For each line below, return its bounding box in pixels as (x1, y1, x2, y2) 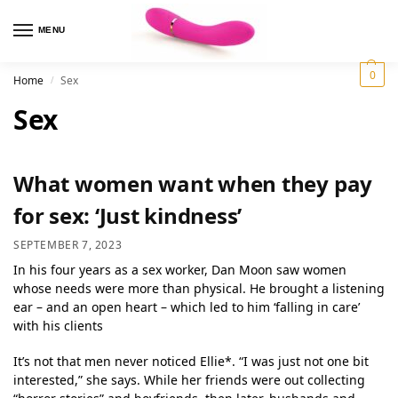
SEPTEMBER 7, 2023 (13, 236, 123, 252)
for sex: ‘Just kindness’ (13, 201, 243, 230)
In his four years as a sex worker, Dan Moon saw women (13, 260, 346, 278)
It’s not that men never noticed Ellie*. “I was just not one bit (13, 353, 369, 370)
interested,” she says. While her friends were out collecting (13, 371, 365, 389)
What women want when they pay (13, 169, 373, 198)
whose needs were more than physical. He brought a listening (13, 279, 385, 297)
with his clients (13, 316, 103, 334)
